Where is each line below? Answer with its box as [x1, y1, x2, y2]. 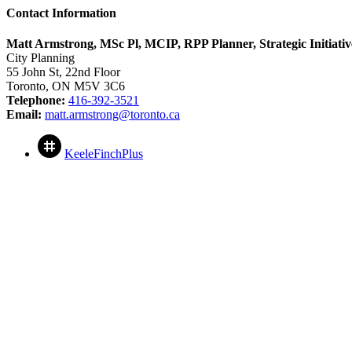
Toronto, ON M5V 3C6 [6, 79, 125, 93]
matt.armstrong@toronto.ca [45, 108, 180, 122]
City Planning [6, 51, 75, 65]
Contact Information [6, 6, 116, 20]
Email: [6, 108, 42, 122]
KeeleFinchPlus [64, 147, 143, 161]
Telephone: [6, 93, 65, 108]
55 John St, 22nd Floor [6, 65, 120, 79]
